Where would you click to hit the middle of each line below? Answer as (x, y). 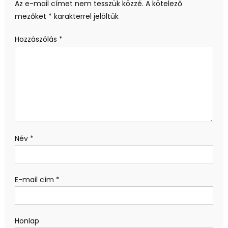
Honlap (27, 221)
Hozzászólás (37, 39)
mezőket (31, 16)
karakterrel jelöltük (85, 16)
